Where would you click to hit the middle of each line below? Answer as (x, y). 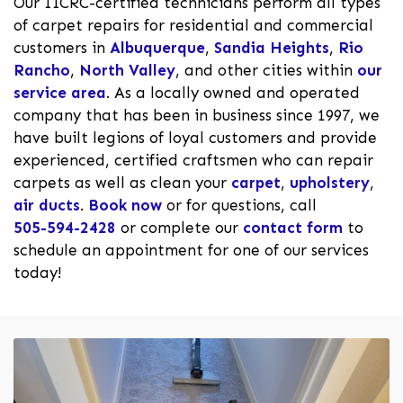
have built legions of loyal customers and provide (195, 138)
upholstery (330, 183)
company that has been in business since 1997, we (197, 115)
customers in (62, 48)
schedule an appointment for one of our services (191, 250)
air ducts (47, 205)
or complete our (179, 228)
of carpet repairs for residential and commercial (193, 25)
